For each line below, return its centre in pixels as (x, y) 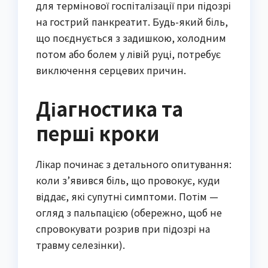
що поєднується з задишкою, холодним (131, 38)
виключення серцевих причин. (111, 70)
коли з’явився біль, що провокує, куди (128, 180)
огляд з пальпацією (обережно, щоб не (129, 213)
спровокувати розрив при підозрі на (123, 229)
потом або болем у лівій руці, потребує (128, 54)
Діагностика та (109, 109)
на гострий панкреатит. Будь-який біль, (132, 22)
